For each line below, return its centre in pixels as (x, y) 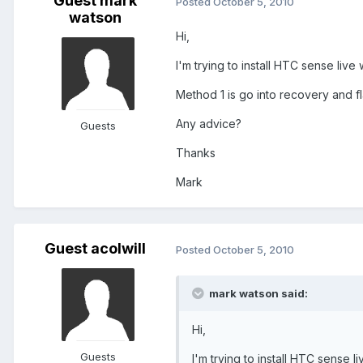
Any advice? (209, 124)
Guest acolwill (95, 249)
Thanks (196, 153)
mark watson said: (257, 294)
